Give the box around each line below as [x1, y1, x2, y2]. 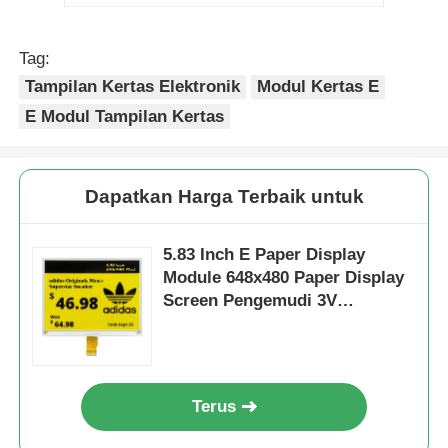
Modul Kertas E [257, 76, 380, 96]
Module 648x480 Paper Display [163, 268, 405, 288]
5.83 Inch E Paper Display [163, 245, 366, 265]
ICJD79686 [163, 314, 247, 334]
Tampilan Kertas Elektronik [25, 76, 241, 96]
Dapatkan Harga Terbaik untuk [84, 186, 364, 208]
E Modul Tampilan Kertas [25, 106, 225, 126]
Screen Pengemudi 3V [163, 291, 338, 311]
